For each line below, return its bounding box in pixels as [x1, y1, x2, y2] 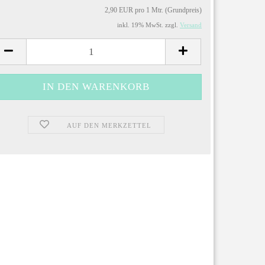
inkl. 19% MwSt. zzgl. [117, 21, 180, 28]
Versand [180, 21, 202, 28]
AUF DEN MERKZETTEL [66, 122, 151, 129]
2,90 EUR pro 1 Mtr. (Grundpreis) [105, 6, 202, 14]
